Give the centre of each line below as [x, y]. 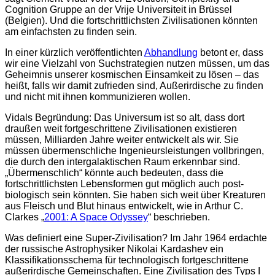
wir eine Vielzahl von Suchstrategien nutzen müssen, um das [137, 64]
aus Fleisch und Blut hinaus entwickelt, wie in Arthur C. [124, 206]
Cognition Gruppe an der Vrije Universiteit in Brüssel [118, 10]
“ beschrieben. [179, 217]
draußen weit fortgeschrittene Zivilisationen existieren [121, 129]
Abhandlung [171, 53]
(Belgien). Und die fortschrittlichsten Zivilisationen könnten [131, 21]
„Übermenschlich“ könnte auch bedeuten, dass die [114, 173]
